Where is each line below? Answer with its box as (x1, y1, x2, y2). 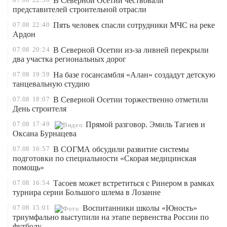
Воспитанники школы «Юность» (82, 204, 197, 212)
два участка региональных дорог (13, 55, 126, 63)
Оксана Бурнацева (13, 129, 77, 138)
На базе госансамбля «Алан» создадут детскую (53, 70, 215, 79)
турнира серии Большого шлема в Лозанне (13, 188, 161, 197)
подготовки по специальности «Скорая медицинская (13, 154, 196, 163)
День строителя (13, 104, 66, 113)
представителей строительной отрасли (13, 5, 146, 14)
